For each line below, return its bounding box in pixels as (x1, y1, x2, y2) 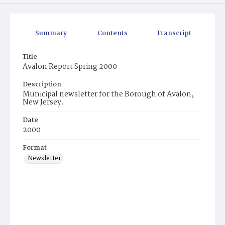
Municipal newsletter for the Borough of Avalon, (23, 88, 194, 101)
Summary (35, 28, 67, 39)
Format (23, 143, 47, 154)
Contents (97, 28, 128, 39)
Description (23, 79, 61, 90)
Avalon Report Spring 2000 (23, 61, 117, 73)
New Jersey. (23, 96, 64, 109)
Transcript (156, 28, 191, 39)
